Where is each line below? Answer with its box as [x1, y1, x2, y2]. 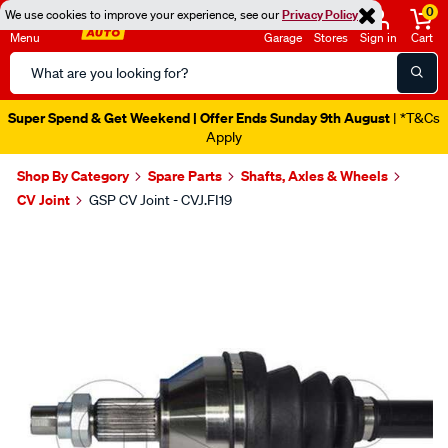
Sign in [360, 29, 397, 46]
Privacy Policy [282, 6, 358, 23]
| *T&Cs [390, 109, 440, 127]
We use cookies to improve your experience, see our [5, 6, 282, 23]
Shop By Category [17, 166, 129, 185]
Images [14, 221, 108, 256]
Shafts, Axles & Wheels [241, 166, 388, 185]
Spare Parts [148, 166, 222, 185]
